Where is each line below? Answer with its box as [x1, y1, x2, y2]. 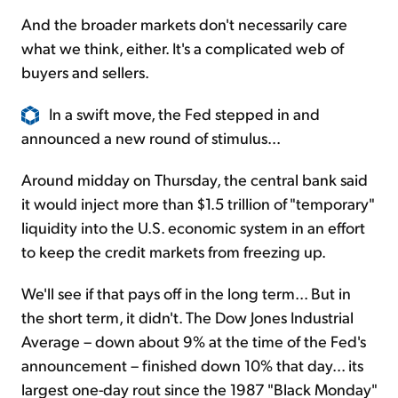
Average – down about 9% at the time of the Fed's [21, 330, 366, 352]
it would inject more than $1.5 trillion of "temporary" [21, 193, 374, 214]
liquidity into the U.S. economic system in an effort [21, 217, 365, 238]
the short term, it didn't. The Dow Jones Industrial [21, 306, 354, 328]
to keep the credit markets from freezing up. [21, 241, 326, 262]
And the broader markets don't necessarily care [21, 12, 347, 34]
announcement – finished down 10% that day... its [21, 354, 363, 376]
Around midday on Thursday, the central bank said [21, 169, 368, 190]
